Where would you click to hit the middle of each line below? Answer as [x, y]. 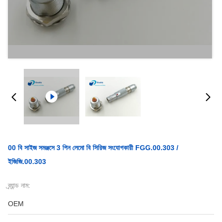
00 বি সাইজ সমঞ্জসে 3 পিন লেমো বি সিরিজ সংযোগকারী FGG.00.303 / [93, 148]
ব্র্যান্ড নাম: [19, 185]
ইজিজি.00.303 [27, 162]
